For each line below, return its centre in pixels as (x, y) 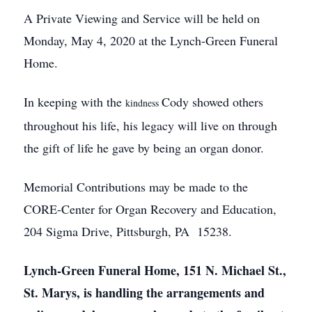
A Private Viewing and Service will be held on (142, 18)
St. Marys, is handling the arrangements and (144, 292)
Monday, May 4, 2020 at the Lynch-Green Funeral (151, 40)
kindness (143, 103)
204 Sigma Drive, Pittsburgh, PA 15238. (128, 231)
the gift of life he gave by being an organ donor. (144, 148)
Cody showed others (212, 102)
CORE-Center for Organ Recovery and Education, (150, 209)
